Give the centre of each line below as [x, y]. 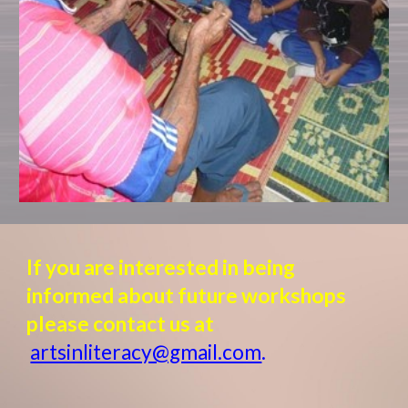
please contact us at [121, 324]
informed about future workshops [187, 296]
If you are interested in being [161, 267]
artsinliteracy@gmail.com [146, 352]
